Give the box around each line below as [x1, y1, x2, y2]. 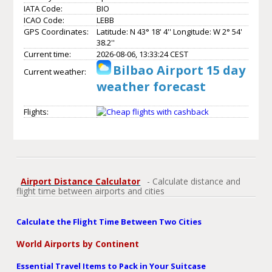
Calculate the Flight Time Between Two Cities [16, 216, 202, 227]
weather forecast [96, 78, 206, 95]
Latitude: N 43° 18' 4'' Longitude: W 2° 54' [96, 25, 242, 37]
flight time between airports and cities [16, 185, 165, 197]
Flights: [23, 106, 49, 117]
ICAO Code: [23, 14, 64, 25]
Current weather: [23, 66, 86, 77]
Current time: [23, 48, 71, 59]
